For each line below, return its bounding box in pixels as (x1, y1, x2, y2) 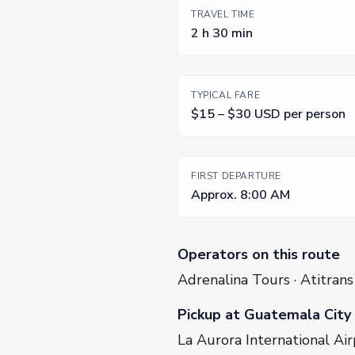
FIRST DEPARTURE (191, 170, 281, 183)
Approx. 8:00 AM (191, 186, 290, 204)
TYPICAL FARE (191, 89, 261, 102)
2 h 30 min (191, 25, 253, 43)
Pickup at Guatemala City (177, 305, 351, 325)
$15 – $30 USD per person (191, 105, 345, 124)
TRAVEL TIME (191, 8, 255, 21)
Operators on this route (177, 245, 340, 265)
